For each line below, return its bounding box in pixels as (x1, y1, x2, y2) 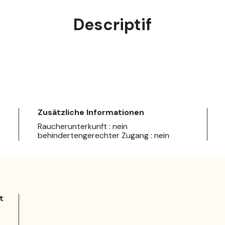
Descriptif (73, 14, 152, 35)
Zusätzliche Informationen (38, 106, 144, 118)
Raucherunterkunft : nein (38, 121, 128, 132)
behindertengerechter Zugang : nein (38, 130, 169, 141)
